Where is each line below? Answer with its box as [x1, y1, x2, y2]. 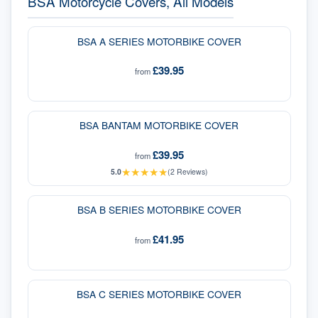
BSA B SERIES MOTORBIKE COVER [77, 202, 241, 217]
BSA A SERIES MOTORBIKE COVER [77, 33, 241, 48]
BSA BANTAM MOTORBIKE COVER [79, 118, 238, 133]
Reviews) [174, 166, 208, 177]
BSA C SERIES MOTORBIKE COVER [77, 287, 241, 302]
